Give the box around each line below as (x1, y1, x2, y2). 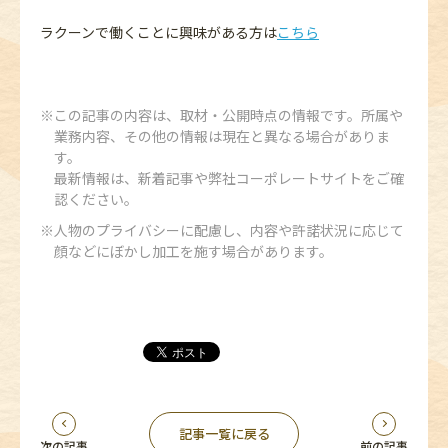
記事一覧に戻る (178, 424, 270, 444)
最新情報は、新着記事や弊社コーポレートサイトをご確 (54, 167, 404, 188)
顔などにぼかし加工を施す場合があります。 (54, 240, 333, 261)
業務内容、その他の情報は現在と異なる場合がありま (54, 125, 390, 146)
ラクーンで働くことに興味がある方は (40, 21, 277, 42)
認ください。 (54, 188, 138, 209)
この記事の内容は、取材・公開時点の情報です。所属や (54, 104, 403, 125)
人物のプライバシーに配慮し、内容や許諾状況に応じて (54, 219, 404, 240)
